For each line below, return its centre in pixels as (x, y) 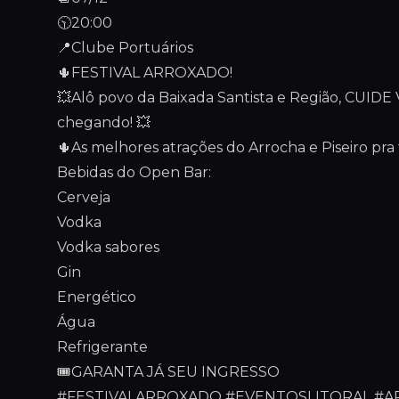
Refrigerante (102, 347)
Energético (97, 297)
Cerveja (84, 197)
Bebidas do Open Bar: (134, 172)
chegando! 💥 (104, 122)
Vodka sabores (108, 247)
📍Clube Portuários (125, 48)
